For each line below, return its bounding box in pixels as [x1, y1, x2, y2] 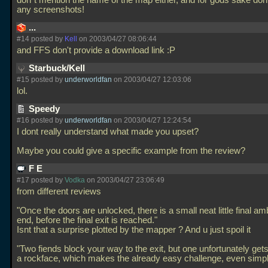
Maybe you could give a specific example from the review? [17, 146, 248, 156]
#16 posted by [17, 116, 65, 124]
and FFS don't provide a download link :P [17, 45, 178, 55]
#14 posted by [17, 35, 65, 43]
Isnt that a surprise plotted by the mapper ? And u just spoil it [17, 225, 251, 234]
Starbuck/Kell [29, 63, 87, 73]
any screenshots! [17, 5, 87, 14]
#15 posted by [17, 75, 65, 84]
